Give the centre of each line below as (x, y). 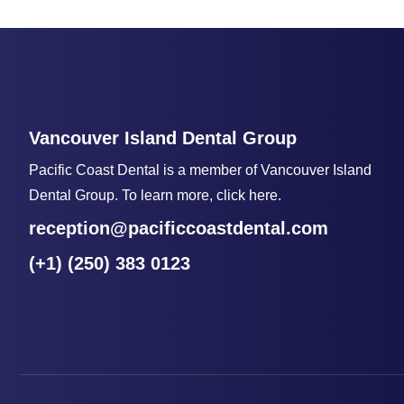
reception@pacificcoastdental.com (179, 228)
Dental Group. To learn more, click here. (155, 195)
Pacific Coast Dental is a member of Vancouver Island (200, 170)
